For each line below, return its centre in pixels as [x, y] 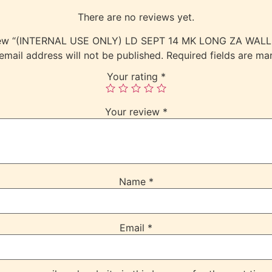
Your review [134, 112]
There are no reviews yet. [136, 17]
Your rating [134, 77]
